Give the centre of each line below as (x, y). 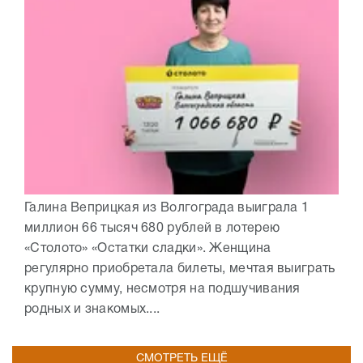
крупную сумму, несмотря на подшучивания (162, 289)
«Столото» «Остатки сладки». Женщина (148, 248)
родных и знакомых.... (92, 309)
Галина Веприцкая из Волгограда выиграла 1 (167, 208)
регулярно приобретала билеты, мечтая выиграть (180, 269)
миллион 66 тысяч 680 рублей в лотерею (152, 228)
